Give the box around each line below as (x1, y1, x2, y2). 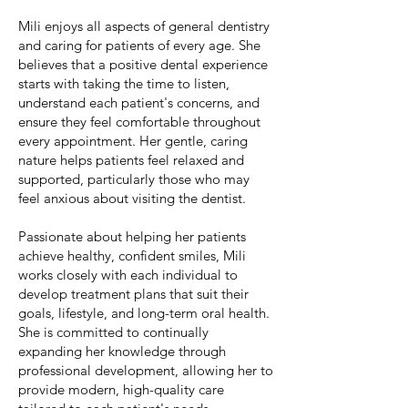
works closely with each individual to (18, 266, 238, 283)
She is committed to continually (18, 323, 209, 341)
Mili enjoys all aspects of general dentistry (18, 17, 270, 35)
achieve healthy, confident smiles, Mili (18, 247, 246, 264)
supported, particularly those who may (18, 170, 250, 188)
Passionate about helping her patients (18, 228, 246, 245)
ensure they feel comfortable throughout (18, 113, 260, 130)
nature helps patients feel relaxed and (18, 151, 244, 168)
